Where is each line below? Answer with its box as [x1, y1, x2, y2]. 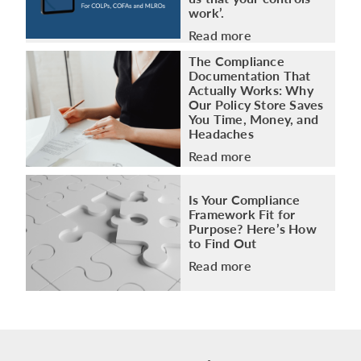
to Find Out [189, 234, 260, 251]
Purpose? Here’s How [189, 220, 317, 236]
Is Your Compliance [189, 191, 301, 207]
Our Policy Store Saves [189, 96, 324, 112]
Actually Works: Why [189, 81, 313, 98]
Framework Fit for [189, 205, 296, 222]
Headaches [189, 125, 254, 141]
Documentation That [189, 67, 311, 83]
